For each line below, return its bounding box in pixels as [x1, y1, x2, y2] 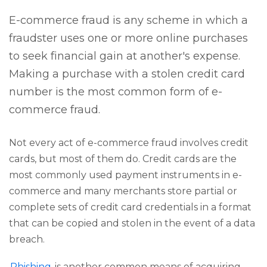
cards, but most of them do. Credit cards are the [9, 153, 237, 165]
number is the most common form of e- [9, 85, 222, 99]
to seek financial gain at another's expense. [9, 49, 240, 63]
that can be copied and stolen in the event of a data [9, 218, 255, 229]
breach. [9, 234, 45, 246]
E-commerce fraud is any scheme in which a [9, 14, 248, 27]
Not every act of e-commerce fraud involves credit [9, 137, 249, 149]
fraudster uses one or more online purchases [9, 32, 248, 45]
